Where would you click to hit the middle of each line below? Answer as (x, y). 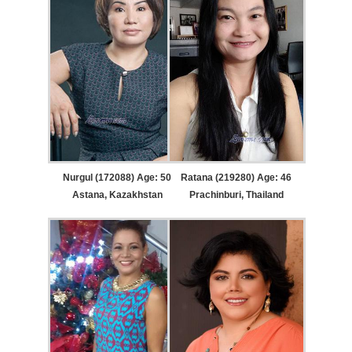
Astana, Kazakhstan (117, 194)
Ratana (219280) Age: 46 (236, 177)
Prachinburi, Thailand (236, 194)
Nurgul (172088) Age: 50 (117, 177)
